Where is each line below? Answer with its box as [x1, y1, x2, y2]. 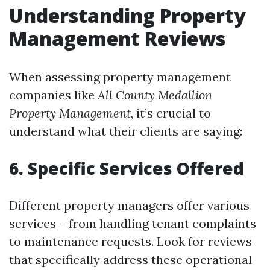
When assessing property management [9, 69, 231, 84]
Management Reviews [9, 25, 225, 51]
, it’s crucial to [131, 105, 211, 121]
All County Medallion [98, 87, 212, 102]
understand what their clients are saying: [9, 124, 242, 139]
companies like [9, 87, 98, 102]
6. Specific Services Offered [9, 157, 244, 180]
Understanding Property [9, 2, 246, 28]
